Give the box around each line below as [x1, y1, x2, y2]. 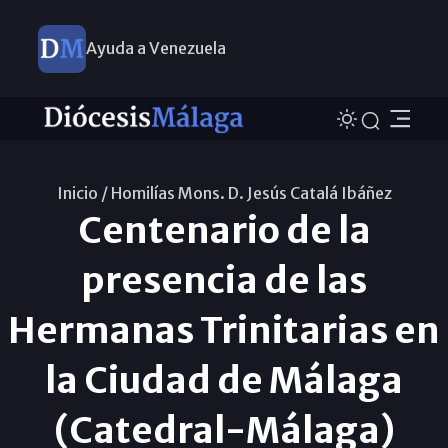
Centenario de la [77, 207, 371, 253]
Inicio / [56, 182, 108, 203]
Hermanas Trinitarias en [8, 307, 440, 353]
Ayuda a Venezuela [85, 38, 226, 58]
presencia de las [81, 257, 367, 303]
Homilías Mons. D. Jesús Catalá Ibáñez [110, 182, 392, 203]
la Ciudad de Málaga [45, 357, 403, 403]
